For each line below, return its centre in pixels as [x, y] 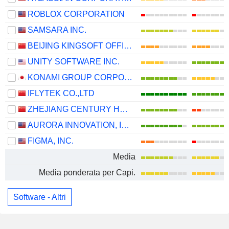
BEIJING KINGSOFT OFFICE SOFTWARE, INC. [128, 46]
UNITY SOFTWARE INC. [74, 62]
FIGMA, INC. [51, 141]
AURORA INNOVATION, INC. [125, 125]
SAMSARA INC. [57, 30]
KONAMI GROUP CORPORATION [128, 77]
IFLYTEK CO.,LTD [61, 93]
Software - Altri [40, 197]
